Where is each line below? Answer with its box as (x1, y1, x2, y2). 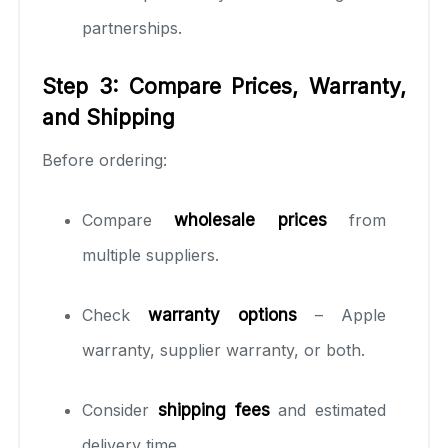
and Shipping (42, 104, 175, 130)
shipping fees (157, 399, 270, 420)
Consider (82, 399, 158, 420)
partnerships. (82, 17, 182, 38)
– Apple (297, 304, 386, 325)
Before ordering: (42, 149, 167, 170)
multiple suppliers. (82, 244, 219, 265)
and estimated (269, 399, 386, 420)
